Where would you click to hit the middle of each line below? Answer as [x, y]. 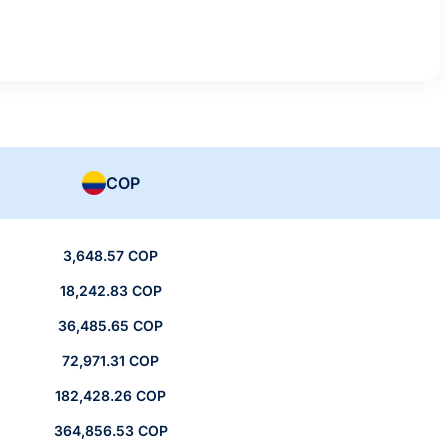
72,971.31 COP [110, 361]
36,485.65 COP [110, 326]
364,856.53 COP [110, 431]
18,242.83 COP [110, 291]
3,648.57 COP [110, 256]
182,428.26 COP [110, 396]
